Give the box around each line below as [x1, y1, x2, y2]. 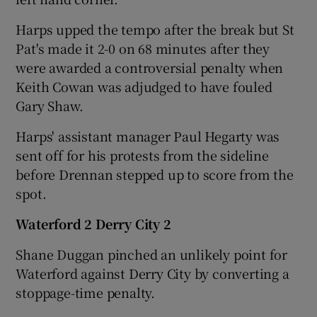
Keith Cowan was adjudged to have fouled [16, 76, 272, 96]
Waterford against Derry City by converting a [16, 263, 289, 282]
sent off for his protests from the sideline [16, 145, 269, 164]
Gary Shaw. [16, 96, 83, 115]
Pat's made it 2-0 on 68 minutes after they [16, 38, 270, 57]
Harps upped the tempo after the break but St [16, 19, 294, 38]
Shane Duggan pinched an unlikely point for [16, 244, 288, 263]
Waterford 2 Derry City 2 [16, 214, 171, 233]
